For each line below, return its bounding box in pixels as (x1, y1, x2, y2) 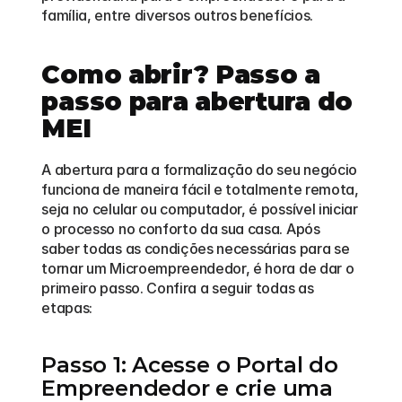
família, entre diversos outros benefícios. (41, 6, 313, 24)
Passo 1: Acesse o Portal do (41, 352, 338, 378)
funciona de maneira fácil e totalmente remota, (41, 180, 359, 198)
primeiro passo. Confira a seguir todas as (41, 279, 314, 297)
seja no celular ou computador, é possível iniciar (41, 200, 358, 218)
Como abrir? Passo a (41, 59, 321, 90)
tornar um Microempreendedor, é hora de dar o (41, 259, 354, 277)
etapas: (41, 299, 93, 317)
